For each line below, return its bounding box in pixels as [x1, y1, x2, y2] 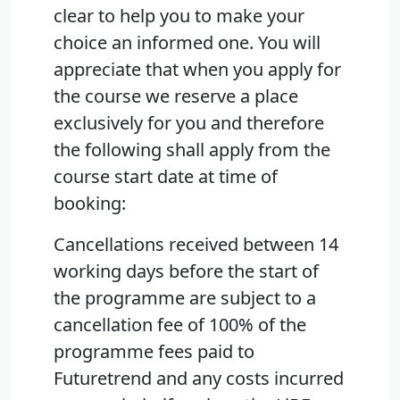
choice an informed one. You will [54, 30, 321, 55]
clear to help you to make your [54, 4, 304, 29]
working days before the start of [54, 259, 319, 284]
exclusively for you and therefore [54, 111, 324, 136]
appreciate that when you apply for [54, 57, 341, 82]
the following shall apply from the [54, 137, 330, 162]
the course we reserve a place [54, 84, 298, 109]
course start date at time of [54, 164, 278, 189]
